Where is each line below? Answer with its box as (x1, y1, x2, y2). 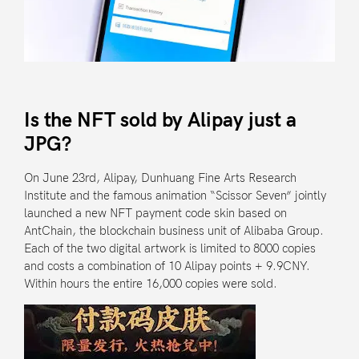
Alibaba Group (244, 224, 320, 239)
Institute (24, 188, 67, 204)
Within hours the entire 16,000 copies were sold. (24, 276, 277, 292)
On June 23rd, (24, 171, 103, 186)
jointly (295, 188, 326, 204)
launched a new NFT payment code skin (24, 206, 235, 221)
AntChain (24, 224, 72, 239)
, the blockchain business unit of (72, 224, 244, 239)
